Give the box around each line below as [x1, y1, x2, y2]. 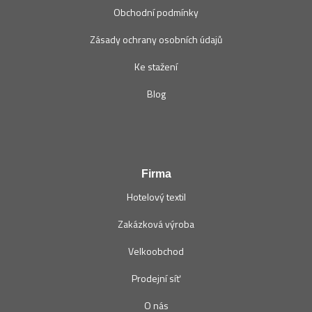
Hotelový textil [126, 189, 186, 205]
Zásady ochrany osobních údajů [90, 32, 222, 47]
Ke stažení [134, 59, 178, 75]
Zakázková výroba [118, 217, 194, 232]
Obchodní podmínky [114, 5, 198, 20]
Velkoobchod [128, 244, 184, 259]
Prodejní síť [132, 271, 180, 286]
